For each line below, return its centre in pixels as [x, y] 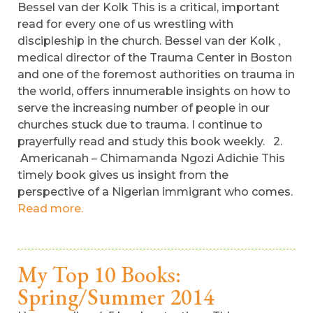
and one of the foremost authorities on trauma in [156, 74]
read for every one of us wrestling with [125, 24]
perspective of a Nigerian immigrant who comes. [155, 192]
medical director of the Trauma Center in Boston [155, 58]
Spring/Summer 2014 [116, 297]
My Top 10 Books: [99, 275]
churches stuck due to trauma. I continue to [140, 125]
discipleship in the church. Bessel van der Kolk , [149, 41]
